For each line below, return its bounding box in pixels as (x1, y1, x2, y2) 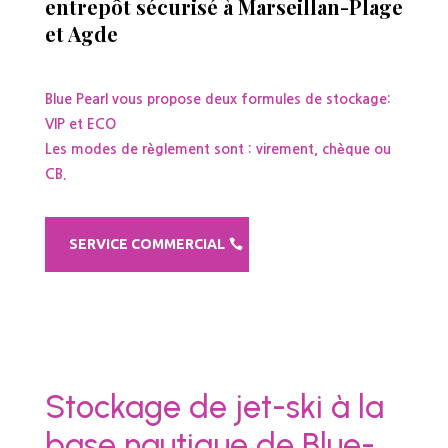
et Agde (44, 19, 118, 47)
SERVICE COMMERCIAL (68, 235, 225, 252)
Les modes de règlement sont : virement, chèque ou (44, 141, 391, 156)
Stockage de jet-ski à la (44, 386, 384, 426)
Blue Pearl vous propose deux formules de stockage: (44, 91, 391, 106)
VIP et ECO (44, 116, 116, 131)
